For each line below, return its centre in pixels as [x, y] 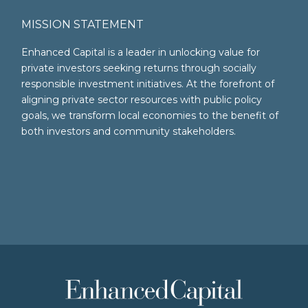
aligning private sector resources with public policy [142, 100]
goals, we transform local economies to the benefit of [150, 115]
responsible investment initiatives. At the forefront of [148, 84]
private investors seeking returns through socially [139, 68]
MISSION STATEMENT [82, 24]
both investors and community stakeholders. [129, 131]
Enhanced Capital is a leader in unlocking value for [141, 52]
